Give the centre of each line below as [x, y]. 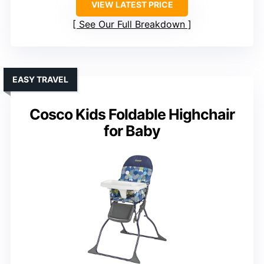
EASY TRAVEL [40, 80]
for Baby [132, 131]
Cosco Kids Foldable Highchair [132, 115]
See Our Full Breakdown [132, 24]
